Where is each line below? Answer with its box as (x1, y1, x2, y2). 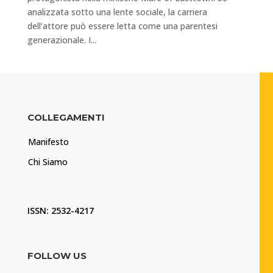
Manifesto (27, 136, 69, 148)
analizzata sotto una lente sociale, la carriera (27, 6, 207, 18)
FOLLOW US (27, 250, 87, 262)
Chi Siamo (27, 156, 68, 168)
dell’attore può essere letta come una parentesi (27, 20, 218, 32)
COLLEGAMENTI (27, 112, 105, 124)
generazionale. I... (27, 34, 96, 46)
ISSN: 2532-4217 (27, 205, 94, 217)
